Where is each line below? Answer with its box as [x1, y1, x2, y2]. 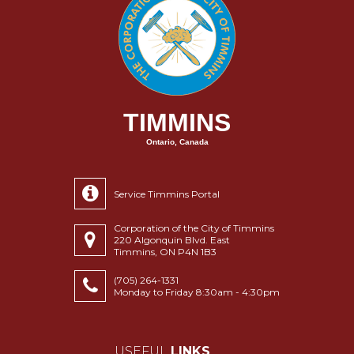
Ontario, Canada [145, 137, 209, 146]
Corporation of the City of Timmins [114, 222, 274, 234]
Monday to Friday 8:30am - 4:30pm [114, 286, 280, 298]
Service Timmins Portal [114, 187, 220, 200]
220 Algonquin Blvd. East [114, 234, 230, 246]
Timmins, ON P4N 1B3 [114, 246, 217, 258]
